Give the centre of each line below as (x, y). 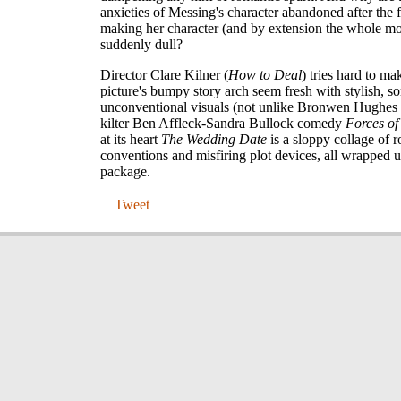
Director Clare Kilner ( (164, 75)
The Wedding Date (214, 140)
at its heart (131, 140)
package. (125, 172)
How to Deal (265, 75)
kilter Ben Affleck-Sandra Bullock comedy (223, 124)
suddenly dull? (141, 45)
